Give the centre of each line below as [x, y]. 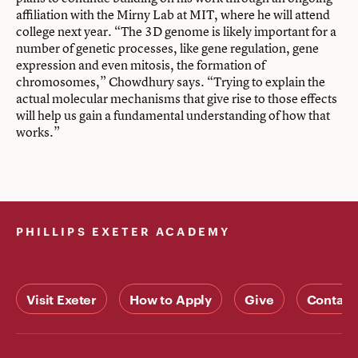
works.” [38, 131]
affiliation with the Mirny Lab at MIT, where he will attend [173, 14]
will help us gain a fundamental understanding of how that [173, 115]
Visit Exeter [62, 298]
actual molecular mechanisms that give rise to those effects [177, 98]
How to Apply [171, 298]
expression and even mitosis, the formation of [141, 64]
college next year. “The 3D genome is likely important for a [176, 31]
